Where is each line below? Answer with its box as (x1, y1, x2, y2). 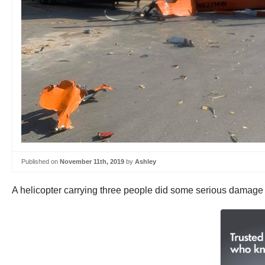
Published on (21, 158, 60, 165)
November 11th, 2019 (60, 158, 124, 165)
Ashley (135, 158, 156, 165)
